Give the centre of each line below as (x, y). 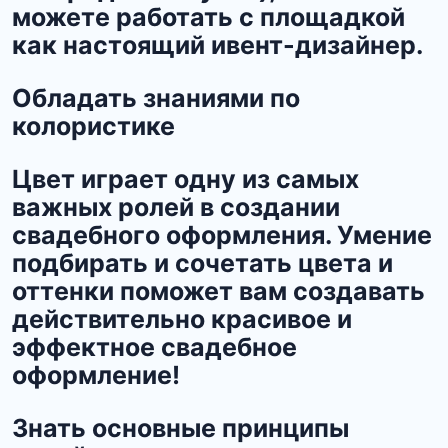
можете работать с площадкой (208, 17)
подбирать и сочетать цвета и (202, 263)
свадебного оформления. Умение (222, 235)
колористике (93, 126)
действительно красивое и (182, 319)
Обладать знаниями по (156, 98)
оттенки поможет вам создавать (218, 291)
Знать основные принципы (180, 428)
